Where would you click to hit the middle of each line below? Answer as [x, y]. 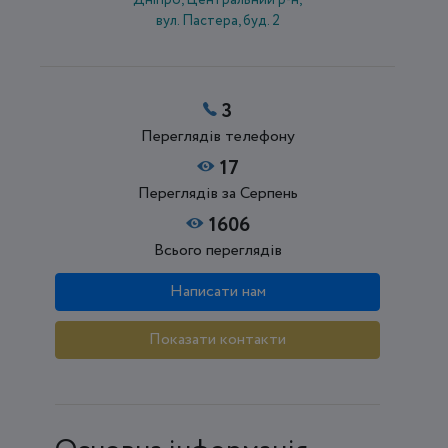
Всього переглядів [217, 250]
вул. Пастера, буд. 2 [217, 20]
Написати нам [217, 291]
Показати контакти [218, 339]
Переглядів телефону [217, 136]
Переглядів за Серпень [217, 193]
